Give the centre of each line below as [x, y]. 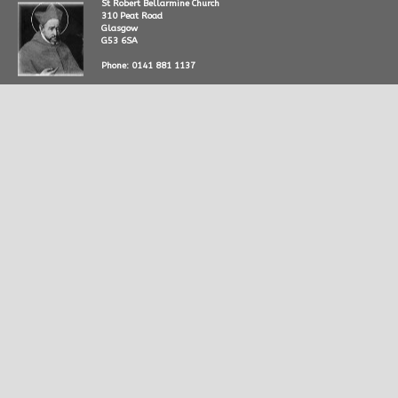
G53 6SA [119, 41]
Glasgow [119, 28]
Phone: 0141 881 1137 [148, 66]
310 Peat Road [132, 16]
